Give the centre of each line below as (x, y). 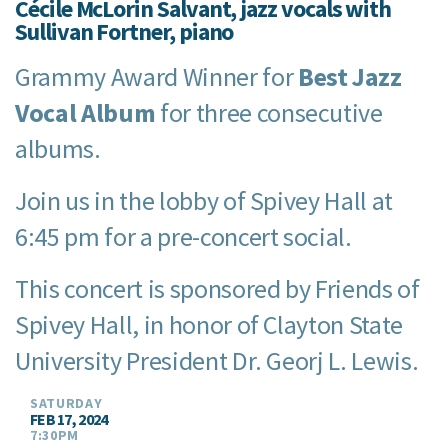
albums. (58, 148)
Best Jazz (349, 76)
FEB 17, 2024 (69, 418)
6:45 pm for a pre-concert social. (183, 236)
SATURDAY (66, 402)
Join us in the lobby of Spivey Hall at (204, 200)
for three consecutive (269, 112)
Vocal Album (85, 112)
